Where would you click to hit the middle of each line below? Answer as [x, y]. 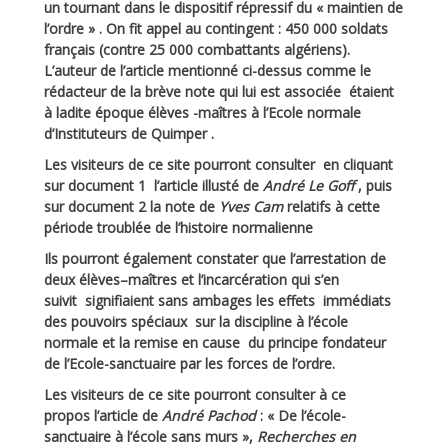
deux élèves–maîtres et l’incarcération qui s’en [191, 280]
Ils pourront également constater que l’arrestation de [215, 259]
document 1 [107, 186]
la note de [184, 207]
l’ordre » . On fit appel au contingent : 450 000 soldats [216, 29]
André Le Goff [308, 186]
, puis [373, 186]
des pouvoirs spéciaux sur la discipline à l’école [196, 322]
